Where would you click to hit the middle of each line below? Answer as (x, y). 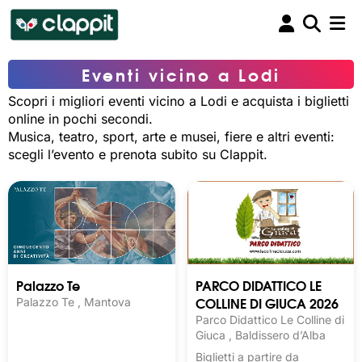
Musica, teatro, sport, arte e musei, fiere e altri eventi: (171, 137)
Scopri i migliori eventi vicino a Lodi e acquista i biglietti (179, 101)
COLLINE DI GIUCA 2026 (267, 303)
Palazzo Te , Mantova (74, 302)
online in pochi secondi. (80, 119)
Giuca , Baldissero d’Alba (260, 335)
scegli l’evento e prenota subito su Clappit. (138, 154)
